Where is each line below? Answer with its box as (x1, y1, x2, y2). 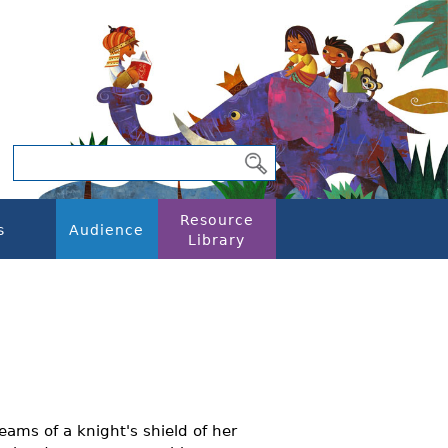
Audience (69, 222, 145, 238)
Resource (179, 212, 254, 228)
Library (188, 232, 245, 248)
